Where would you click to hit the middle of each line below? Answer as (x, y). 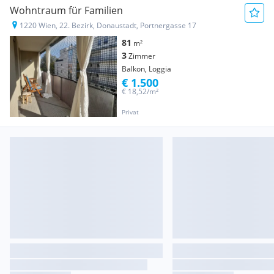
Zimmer (142, 56)
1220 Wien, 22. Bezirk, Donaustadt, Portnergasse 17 (108, 26)
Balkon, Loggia (146, 69)
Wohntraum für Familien (66, 11)
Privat (130, 112)
